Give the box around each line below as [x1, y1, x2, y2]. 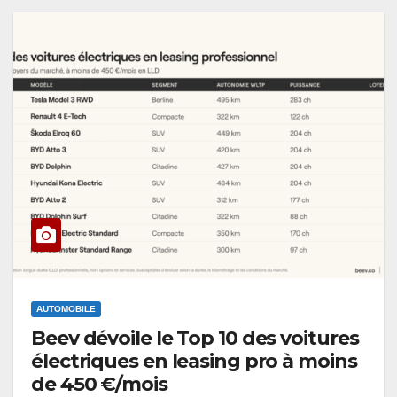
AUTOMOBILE [36, 304, 96, 315]
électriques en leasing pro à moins [31, 349, 357, 374]
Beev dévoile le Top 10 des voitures [31, 326, 359, 351]
